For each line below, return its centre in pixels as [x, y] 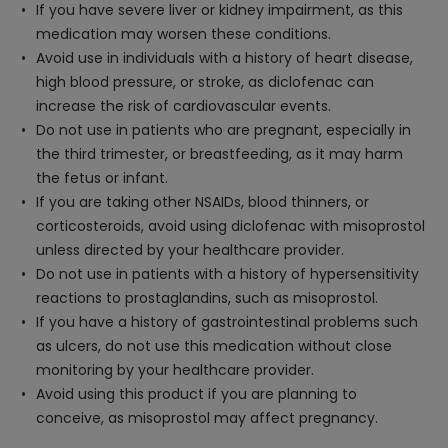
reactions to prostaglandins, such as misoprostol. [207, 298]
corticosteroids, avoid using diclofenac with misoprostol [230, 226]
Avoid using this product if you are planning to [196, 394]
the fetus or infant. [102, 178]
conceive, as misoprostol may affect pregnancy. [207, 418]
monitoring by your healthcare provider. [175, 370]
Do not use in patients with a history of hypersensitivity [227, 274]
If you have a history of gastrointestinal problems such [227, 322]
